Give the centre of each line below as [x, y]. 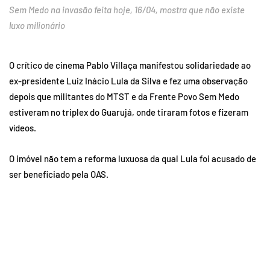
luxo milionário [37, 26]
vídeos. [23, 128]
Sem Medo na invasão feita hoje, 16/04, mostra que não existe [127, 10]
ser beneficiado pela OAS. [59, 174]
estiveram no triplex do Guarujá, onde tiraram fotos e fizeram [129, 112]
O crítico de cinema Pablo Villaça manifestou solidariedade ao [130, 65]
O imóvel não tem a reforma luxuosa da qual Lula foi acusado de [133, 159]
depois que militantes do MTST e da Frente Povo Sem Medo [124, 97]
